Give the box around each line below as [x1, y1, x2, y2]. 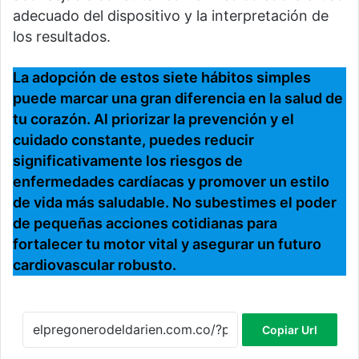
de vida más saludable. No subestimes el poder [13, 193, 337, 211]
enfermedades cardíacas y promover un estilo [13, 172, 329, 190]
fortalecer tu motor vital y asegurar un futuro [13, 235, 321, 252]
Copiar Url [261, 323, 317, 337]
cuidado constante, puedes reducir [13, 131, 254, 148]
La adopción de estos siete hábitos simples [13, 68, 311, 86]
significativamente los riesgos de [13, 151, 243, 169]
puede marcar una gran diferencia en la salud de [13, 89, 343, 107]
